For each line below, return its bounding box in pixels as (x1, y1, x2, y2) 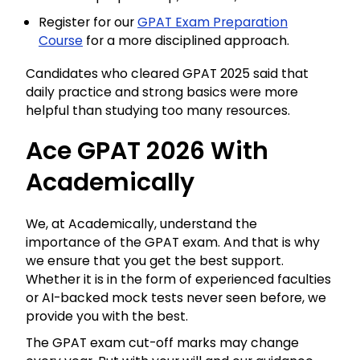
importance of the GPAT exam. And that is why (26, 232, 320, 252)
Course (39, 31, 83, 50)
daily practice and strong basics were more (26, 82, 298, 101)
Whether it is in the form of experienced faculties (26, 269, 331, 288)
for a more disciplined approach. (83, 31, 289, 50)
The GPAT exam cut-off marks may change (26, 333, 299, 352)
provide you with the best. (26, 306, 188, 325)
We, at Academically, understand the (26, 214, 257, 233)
